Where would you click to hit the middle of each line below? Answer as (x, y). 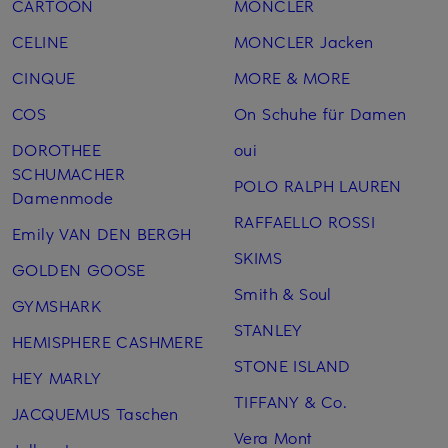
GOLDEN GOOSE (79, 269)
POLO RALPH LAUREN (317, 185)
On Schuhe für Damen (320, 113)
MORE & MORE (292, 77)
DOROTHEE (57, 149)
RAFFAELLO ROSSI (304, 221)
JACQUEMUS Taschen (95, 413)
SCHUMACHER (68, 173)
